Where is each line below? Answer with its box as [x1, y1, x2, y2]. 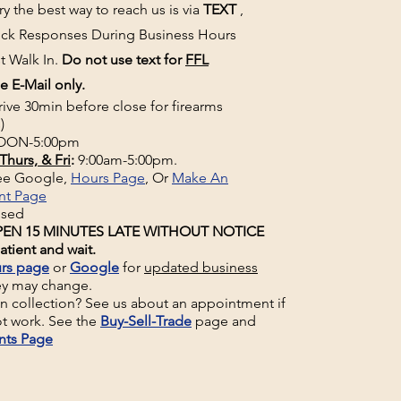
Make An [172, 169, 228, 186]
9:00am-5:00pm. [74, 151, 177, 168]
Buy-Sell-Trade [100, 312, 192, 329]
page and [192, 312, 256, 329]
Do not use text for [62, 51, 185, 68]
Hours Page [71, 169, 145, 186]
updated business [144, 259, 258, 276]
